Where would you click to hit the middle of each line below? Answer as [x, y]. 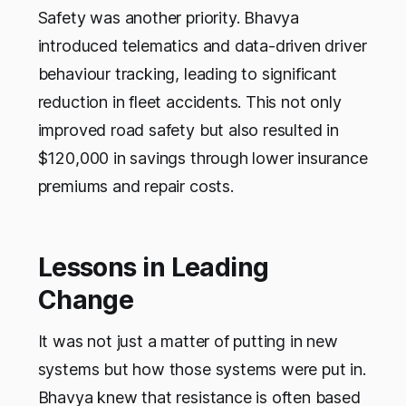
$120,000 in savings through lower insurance [203, 159]
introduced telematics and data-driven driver [202, 46]
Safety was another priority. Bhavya [169, 18]
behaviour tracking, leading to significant [187, 74]
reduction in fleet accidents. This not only [189, 102]
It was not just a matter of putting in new [188, 342]
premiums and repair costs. [135, 187]
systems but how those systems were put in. [202, 370]
